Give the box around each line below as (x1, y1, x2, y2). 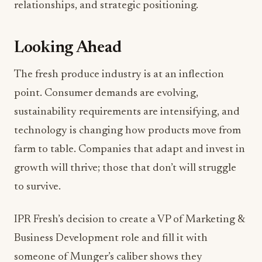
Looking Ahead (14, 40, 122, 56)
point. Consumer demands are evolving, (14, 88, 198, 99)
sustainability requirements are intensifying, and (14, 106, 240, 118)
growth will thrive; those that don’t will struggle (14, 163, 236, 174)
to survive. (14, 181, 61, 192)
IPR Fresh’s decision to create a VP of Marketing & (14, 214, 244, 225)
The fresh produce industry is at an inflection (14, 69, 224, 80)
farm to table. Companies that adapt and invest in (14, 144, 245, 155)
